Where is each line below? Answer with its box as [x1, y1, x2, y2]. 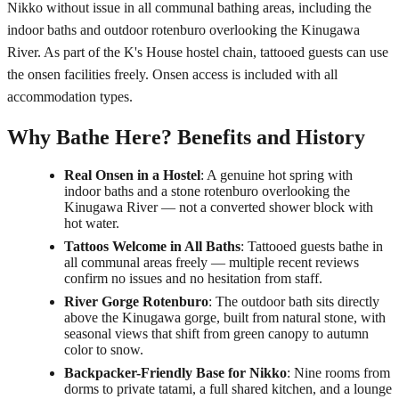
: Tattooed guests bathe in [240, 239, 383, 255]
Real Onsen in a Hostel [64, 167, 200, 183]
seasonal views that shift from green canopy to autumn [64, 326, 369, 342]
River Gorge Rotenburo [64, 294, 208, 310]
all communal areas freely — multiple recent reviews [64, 255, 359, 271]
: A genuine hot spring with [200, 167, 353, 183]
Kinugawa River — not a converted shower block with [64, 199, 373, 216]
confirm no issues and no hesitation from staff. [64, 271, 322, 287]
